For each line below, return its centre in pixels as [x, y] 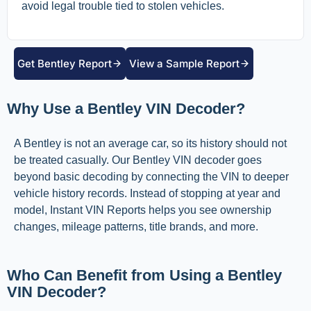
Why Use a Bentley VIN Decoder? [126, 109]
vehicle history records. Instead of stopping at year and [147, 194]
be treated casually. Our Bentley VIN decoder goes [138, 160]
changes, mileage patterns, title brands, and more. [137, 227]
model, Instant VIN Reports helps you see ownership [143, 210]
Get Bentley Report [65, 64]
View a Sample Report [184, 64]
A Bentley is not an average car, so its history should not [150, 144]
